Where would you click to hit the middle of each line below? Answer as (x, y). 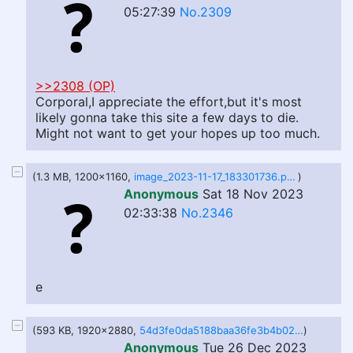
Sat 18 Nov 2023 (253, 194)
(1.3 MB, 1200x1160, (83, 176)
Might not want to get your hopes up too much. (178, 133)
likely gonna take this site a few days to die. (167, 117)
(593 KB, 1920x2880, (86, 330)
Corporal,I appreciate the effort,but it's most (169, 102)
